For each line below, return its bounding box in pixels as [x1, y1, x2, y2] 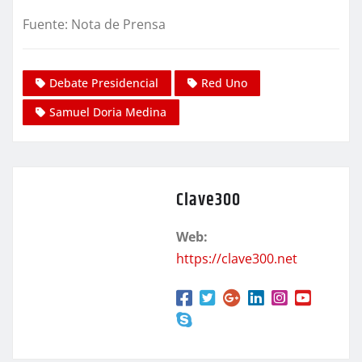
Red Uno [201, 74, 247, 90]
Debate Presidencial [49, 74, 158, 90]
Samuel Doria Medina [49, 103, 166, 120]
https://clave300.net [176, 249, 297, 267]
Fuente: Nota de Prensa [23, 15, 166, 34]
